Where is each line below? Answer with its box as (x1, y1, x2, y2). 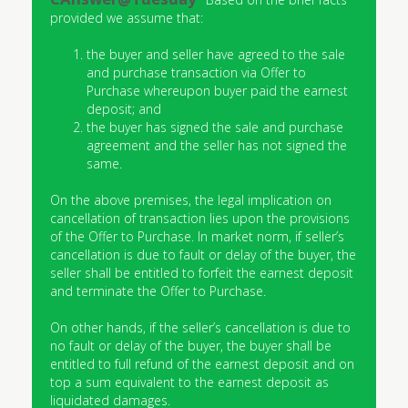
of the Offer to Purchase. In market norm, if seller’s (50, 228, 344, 245)
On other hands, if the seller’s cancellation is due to (50, 319, 351, 336)
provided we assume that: (50, 9, 203, 26)
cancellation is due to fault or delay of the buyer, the (50, 246, 356, 263)
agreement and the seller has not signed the (87, 137, 347, 154)
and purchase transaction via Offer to (87, 64, 306, 81)
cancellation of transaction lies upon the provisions (50, 209, 350, 227)
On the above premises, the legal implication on (50, 191, 331, 209)
